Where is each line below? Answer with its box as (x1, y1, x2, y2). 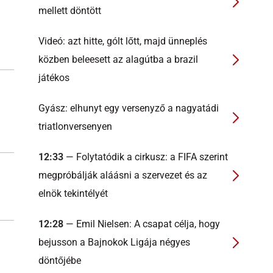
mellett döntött (38, 5, 101, 17)
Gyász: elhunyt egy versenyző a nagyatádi (38, 102, 219, 115)
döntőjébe (38, 255, 81, 267)
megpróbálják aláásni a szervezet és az (38, 169, 207, 182)
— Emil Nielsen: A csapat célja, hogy (63, 218, 220, 230)
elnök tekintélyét (38, 188, 108, 200)
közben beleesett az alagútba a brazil (38, 54, 198, 66)
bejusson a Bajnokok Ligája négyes (38, 236, 190, 249)
